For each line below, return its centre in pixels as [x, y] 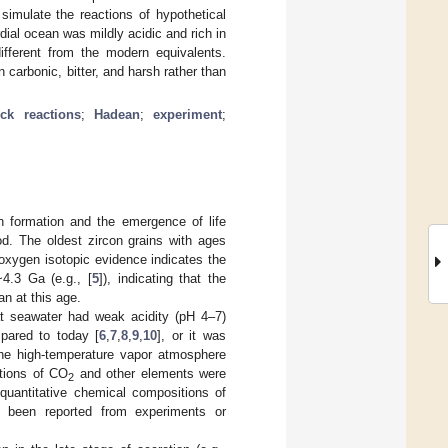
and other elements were [150, 373]
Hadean [116, 114]
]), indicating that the [162, 278]
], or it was [191, 335]
